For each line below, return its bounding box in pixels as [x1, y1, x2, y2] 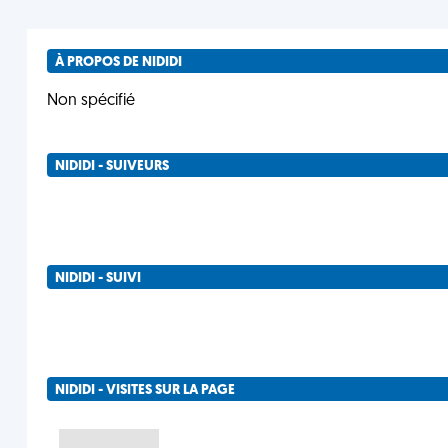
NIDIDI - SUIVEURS [54, 159, 169, 174]
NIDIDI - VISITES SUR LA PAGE [54, 383, 235, 398]
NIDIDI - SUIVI [54, 271, 141, 286]
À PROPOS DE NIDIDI [54, 55, 182, 70]
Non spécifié [46, 93, 135, 109]
